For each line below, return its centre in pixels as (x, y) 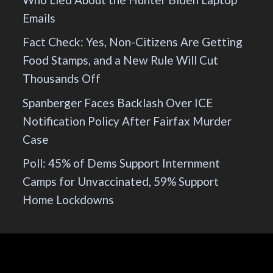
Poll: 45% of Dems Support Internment (122, 163)
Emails (39, 18)
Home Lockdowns (69, 200)
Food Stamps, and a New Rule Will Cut (121, 60)
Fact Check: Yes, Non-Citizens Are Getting (133, 42)
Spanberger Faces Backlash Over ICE (118, 102)
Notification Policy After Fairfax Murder (127, 121)
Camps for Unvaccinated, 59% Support (121, 182)
